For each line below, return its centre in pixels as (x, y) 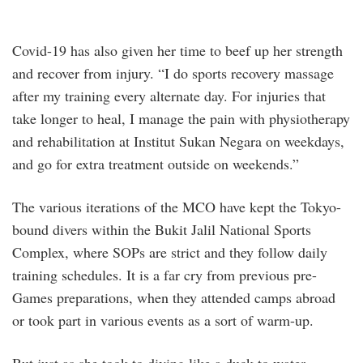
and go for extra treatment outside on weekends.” (156, 164)
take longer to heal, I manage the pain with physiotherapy (181, 119)
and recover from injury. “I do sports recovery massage (173, 73)
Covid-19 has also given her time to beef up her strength (177, 51)
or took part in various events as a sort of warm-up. (163, 320)
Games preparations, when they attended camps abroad (174, 298)
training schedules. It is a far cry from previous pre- (164, 275)
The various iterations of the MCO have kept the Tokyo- (177, 207)
